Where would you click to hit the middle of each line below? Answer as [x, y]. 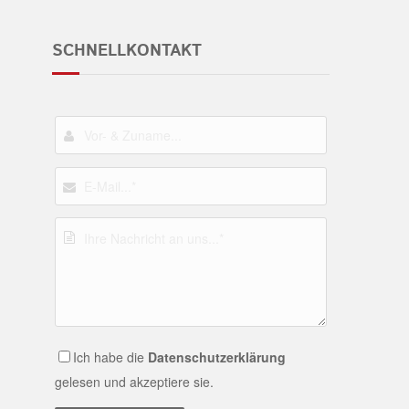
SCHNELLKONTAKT [126, 52]
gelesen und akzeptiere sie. [134, 382]
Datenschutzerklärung [216, 357]
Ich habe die [110, 357]
